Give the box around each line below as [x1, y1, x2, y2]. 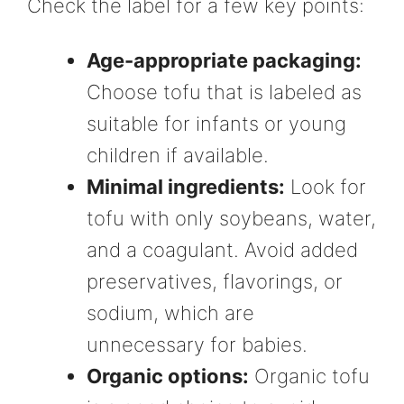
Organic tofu [249, 363, 370, 388]
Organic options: [87, 363, 249, 388]
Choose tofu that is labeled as [87, 79, 362, 104]
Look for [285, 174, 366, 198]
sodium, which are [87, 300, 254, 325]
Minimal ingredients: [87, 174, 285, 198]
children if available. [87, 142, 269, 167]
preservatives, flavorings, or [87, 269, 343, 293]
